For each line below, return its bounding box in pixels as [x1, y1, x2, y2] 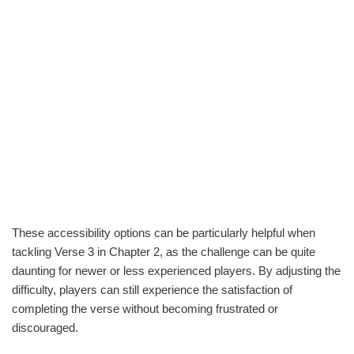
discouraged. [12, 320, 78, 334]
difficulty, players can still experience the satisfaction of [12, 282, 292, 296]
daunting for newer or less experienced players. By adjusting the [12, 263, 341, 277]
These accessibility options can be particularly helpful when [12, 225, 315, 239]
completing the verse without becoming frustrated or [12, 301, 278, 315]
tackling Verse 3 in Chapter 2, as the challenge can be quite [12, 244, 315, 258]
